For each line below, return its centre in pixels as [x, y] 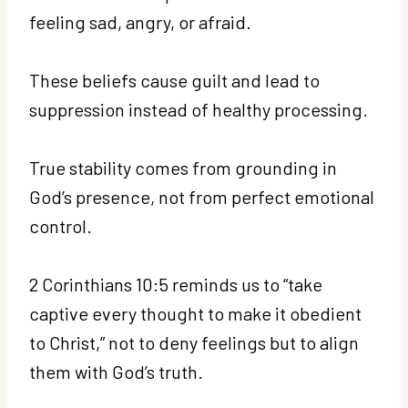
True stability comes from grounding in [183, 167]
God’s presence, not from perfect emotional [202, 196]
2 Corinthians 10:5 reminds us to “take [176, 284]
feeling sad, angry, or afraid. [142, 21]
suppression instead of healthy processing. [200, 109]
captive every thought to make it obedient [195, 313]
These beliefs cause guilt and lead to [174, 80]
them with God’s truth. [118, 371]
